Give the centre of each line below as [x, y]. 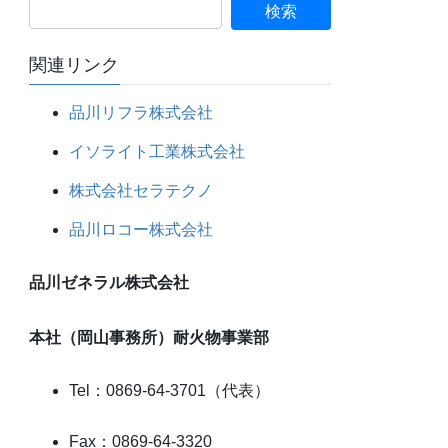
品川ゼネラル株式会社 [109, 282]
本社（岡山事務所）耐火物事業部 [149, 337]
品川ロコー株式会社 [141, 229]
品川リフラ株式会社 [141, 113]
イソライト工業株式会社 [157, 151]
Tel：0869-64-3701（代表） [170, 390]
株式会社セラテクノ [141, 190]
